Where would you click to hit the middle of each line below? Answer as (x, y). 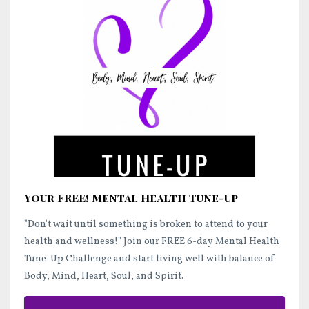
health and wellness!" (74, 241)
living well (181, 259)
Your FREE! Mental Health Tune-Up (131, 197)
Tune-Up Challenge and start (90, 259)
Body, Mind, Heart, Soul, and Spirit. (104, 276)
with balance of (240, 259)
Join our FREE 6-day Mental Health (201, 241)
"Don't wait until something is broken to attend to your (146, 224)
